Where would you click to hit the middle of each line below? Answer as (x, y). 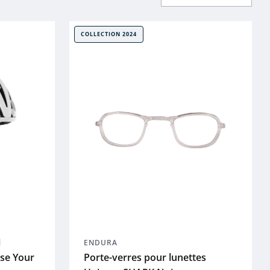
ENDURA (100, 243)
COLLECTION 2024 (108, 34)
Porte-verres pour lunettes (145, 258)
